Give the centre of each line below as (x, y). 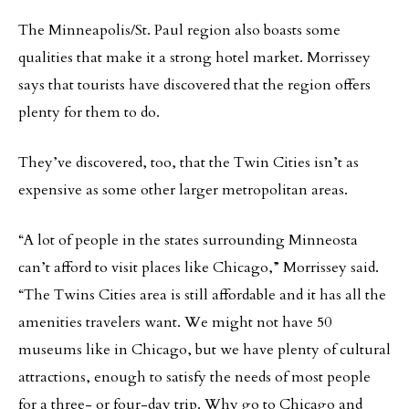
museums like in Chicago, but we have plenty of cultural (204, 350)
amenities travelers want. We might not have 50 (175, 322)
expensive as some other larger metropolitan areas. (183, 190)
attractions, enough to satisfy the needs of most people (194, 377)
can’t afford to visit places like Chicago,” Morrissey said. (199, 267)
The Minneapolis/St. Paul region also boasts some (179, 30)
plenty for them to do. (89, 112)
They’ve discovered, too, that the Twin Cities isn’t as (189, 163)
